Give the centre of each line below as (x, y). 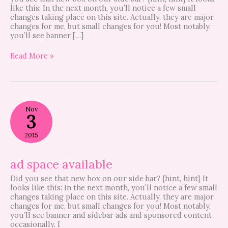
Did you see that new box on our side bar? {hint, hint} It (109, 178)
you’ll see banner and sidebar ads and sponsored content (111, 215)
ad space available (61, 164)
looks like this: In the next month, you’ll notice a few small (114, 187)
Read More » (32, 56)
